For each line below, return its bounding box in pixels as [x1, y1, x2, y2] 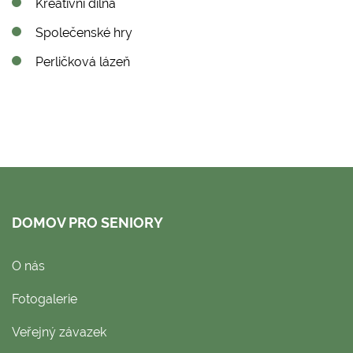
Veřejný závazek [12, 324, 106, 340]
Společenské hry [35, 24, 132, 40]
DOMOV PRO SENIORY [12, 214, 163, 231]
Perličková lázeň [35, 54, 130, 69]
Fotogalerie [12, 291, 77, 307]
